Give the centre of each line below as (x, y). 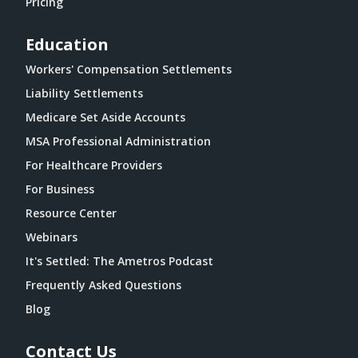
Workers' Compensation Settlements (129, 69)
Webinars (52, 237)
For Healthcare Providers (94, 165)
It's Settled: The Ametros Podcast (119, 261)
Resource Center (71, 213)
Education (67, 44)
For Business (60, 189)
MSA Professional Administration (118, 141)
